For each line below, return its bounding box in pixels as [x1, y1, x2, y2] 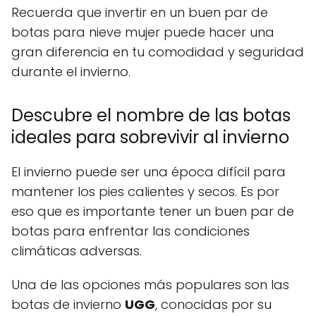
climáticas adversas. [11, 242, 142, 260]
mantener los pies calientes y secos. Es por [11, 183, 279, 200]
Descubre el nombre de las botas [11, 104, 291, 127]
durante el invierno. [11, 63, 130, 80]
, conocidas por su [155, 296, 272, 313]
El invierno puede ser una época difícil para [11, 163, 286, 181]
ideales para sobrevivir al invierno [11, 126, 289, 149]
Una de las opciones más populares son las [11, 276, 289, 293]
